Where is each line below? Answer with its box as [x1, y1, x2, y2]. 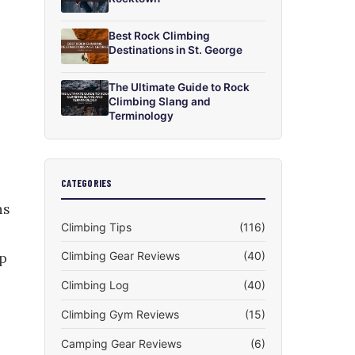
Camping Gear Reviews [61, 336, 181, 350]
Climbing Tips [61, 219, 132, 234]
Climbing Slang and [109, 95, 211, 109]
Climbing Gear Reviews [61, 249, 180, 263]
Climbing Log [61, 278, 129, 292]
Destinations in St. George [109, 44, 242, 57]
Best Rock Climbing [109, 29, 210, 43]
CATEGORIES [61, 177, 113, 190]
